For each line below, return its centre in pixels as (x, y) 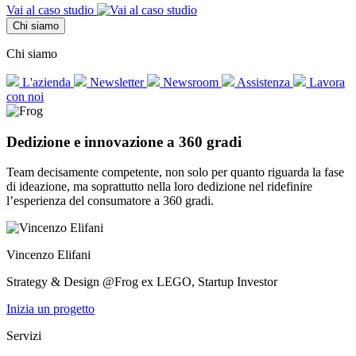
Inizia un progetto (50, 309)
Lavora (325, 82)
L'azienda (46, 82)
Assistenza (264, 82)
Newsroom (191, 82)
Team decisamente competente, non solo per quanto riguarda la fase (175, 172)
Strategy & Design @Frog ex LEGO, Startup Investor (142, 282)
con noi (25, 97)
